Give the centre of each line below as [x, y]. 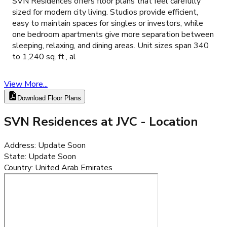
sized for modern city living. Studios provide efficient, [105, 12]
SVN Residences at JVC [71, 121]
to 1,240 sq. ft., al [44, 56]
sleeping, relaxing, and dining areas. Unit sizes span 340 [110, 45]
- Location [168, 121]
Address [19, 145]
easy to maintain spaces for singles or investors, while [108, 23]
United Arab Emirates [74, 167]
